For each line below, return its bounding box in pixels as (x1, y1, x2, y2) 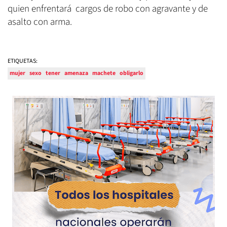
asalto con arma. (8, 15, 72, 29)
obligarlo (120, 69, 143, 78)
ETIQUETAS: (8, 57, 37, 66)
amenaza (64, 69, 88, 78)
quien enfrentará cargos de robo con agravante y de (8, 2, 208, 16)
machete (92, 69, 116, 78)
